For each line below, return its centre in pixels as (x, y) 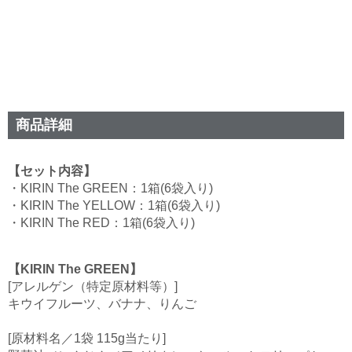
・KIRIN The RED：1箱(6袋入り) (101, 223)
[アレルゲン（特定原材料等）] (93, 287)
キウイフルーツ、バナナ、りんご (102, 304)
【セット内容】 (52, 171)
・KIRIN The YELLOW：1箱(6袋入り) (114, 206)
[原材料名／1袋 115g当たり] (87, 339)
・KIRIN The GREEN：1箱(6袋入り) (110, 189)
